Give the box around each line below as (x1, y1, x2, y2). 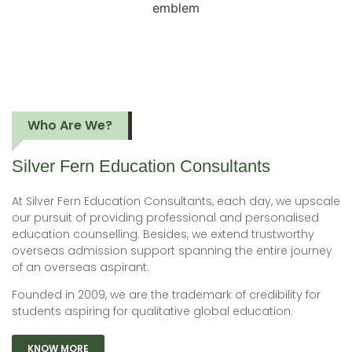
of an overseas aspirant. (12, 258, 149, 275)
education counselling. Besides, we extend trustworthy (12, 225, 314, 242)
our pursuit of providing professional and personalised (12, 209, 319, 225)
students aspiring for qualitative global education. (12, 303, 293, 320)
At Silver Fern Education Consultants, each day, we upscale (12, 192, 340, 209)
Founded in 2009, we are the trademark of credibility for (12, 287, 321, 303)
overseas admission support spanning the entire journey (12, 242, 332, 258)
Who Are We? (27, 115, 112, 134)
